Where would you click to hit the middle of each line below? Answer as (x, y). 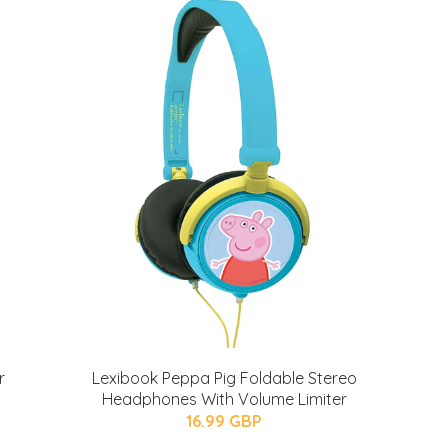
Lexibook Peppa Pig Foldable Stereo (224, 378)
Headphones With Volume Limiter (224, 399)
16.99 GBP (224, 421)
